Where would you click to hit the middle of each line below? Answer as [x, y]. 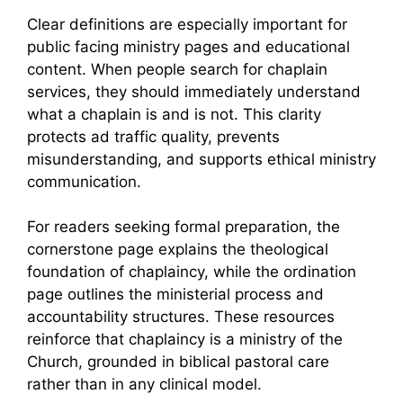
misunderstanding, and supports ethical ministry [201, 159]
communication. [84, 181]
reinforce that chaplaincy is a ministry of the [185, 340]
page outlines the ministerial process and [175, 295]
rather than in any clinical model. [144, 385]
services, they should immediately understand [194, 91]
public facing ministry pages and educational [188, 46]
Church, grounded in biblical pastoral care [178, 362]
